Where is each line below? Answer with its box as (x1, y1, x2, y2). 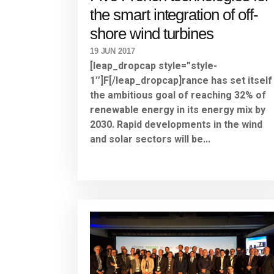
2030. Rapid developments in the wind (90, 117, 262, 133)
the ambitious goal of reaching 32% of (90, 88, 266, 103)
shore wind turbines (90, 24, 214, 43)
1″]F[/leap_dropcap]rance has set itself (90, 73, 272, 89)
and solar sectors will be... (90, 132, 210, 147)
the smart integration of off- (90, 6, 258, 24)
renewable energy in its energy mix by (90, 103, 265, 118)
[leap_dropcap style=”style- (90, 59, 217, 74)
